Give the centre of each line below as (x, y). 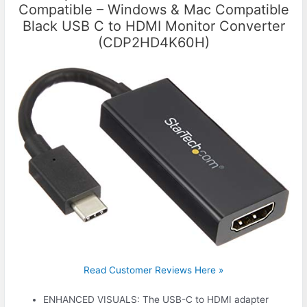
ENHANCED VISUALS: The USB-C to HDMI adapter (156, 299)
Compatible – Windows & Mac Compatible (153, 10)
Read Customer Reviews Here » (153, 270)
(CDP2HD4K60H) (153, 43)
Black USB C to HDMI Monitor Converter (153, 26)
